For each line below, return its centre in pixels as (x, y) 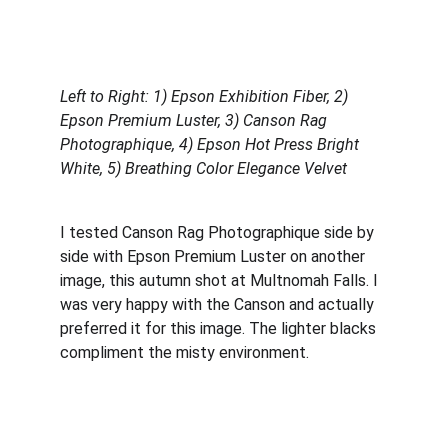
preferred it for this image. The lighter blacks (220, 328)
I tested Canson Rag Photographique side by (219, 232)
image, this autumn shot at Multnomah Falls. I (221, 280)
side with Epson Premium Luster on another (214, 256)
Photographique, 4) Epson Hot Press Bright (211, 144)
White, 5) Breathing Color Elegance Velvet (203, 168)
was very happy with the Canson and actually (219, 304)
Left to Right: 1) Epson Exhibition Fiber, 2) (206, 96)
